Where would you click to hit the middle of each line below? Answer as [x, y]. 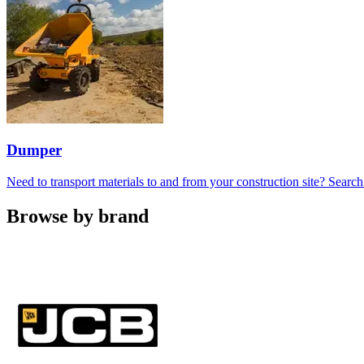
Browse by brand [78, 216]
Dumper [34, 150]
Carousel [28, 249]
